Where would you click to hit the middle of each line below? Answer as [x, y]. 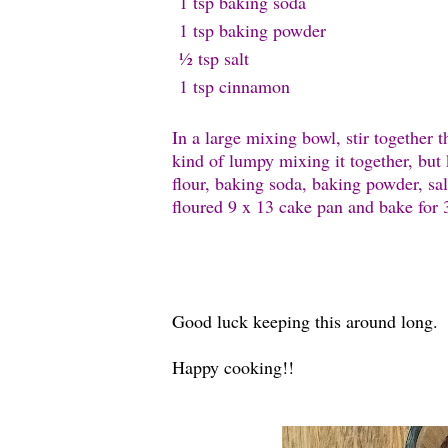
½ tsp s [204, 57]
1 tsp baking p [230, 29]
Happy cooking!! [233, 366]
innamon [258, 85]
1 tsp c [202, 85]
